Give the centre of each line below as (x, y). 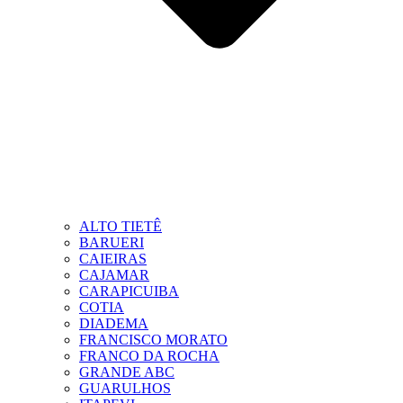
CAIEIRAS (113, 259)
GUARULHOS (125, 389)
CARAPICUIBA (129, 291)
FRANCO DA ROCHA (149, 356)
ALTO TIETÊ (121, 227)
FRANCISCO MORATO (153, 340)
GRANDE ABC (127, 372)
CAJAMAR (114, 275)
